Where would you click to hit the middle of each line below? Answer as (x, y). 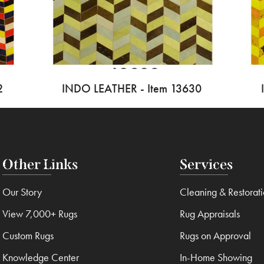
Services (206, 165)
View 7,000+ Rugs (40, 214)
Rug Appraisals (209, 214)
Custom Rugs (28, 236)
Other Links (41, 165)
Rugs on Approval (215, 236)
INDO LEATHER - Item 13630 (132, 89)
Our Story (22, 192)
